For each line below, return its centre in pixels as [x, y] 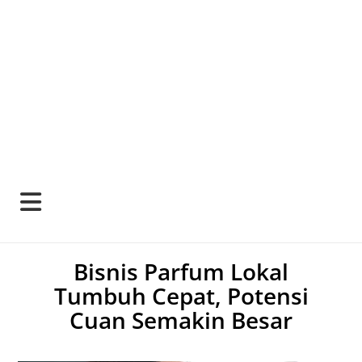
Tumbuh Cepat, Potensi [181, 296]
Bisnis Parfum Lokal [181, 271]
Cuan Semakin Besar [181, 320]
